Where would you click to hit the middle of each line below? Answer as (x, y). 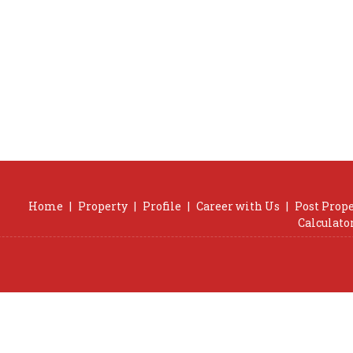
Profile (162, 206)
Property (103, 206)
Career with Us (238, 206)
